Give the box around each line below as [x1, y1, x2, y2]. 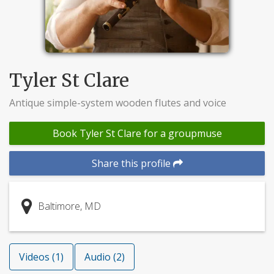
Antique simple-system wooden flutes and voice [9, 96, 226, 109]
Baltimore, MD [38, 199, 101, 213]
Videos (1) [19, 250, 64, 264]
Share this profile [91, 157, 173, 170]
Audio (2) [84, 250, 125, 264]
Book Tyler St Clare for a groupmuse [52, 127, 222, 140]
